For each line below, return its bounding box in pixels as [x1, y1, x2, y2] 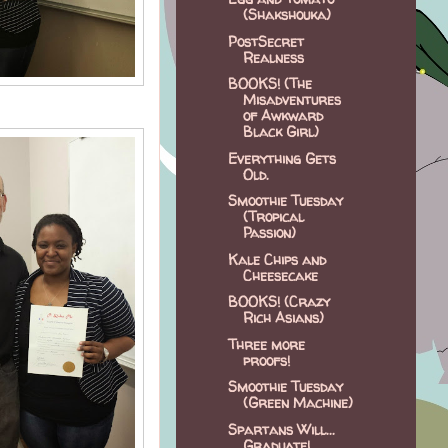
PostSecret [227, 31, 304, 51]
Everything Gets [227, 148, 336, 168]
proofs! [242, 350, 290, 370]
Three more [227, 334, 305, 354]
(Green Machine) [242, 393, 353, 413]
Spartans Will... [227, 419, 335, 439]
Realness [242, 47, 304, 67]
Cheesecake [242, 265, 318, 285]
